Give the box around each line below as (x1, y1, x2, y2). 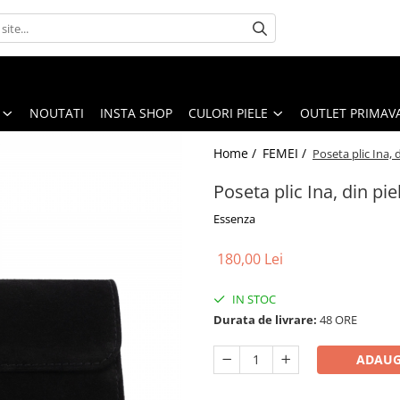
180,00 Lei (217, 248, 283, 269)
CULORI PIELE (188, 104, 268, 121)
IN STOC (229, 290, 276, 307)
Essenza (213, 210, 255, 227)
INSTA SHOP (100, 104, 172, 121)
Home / (213, 144, 260, 162)
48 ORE (317, 311, 357, 328)
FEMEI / (262, 144, 310, 162)
